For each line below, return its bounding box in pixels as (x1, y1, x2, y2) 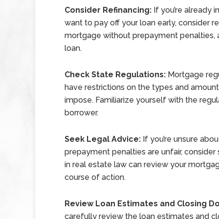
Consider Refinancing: (65, 5, 153, 15)
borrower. (65, 108, 98, 117)
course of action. (65, 173, 126, 182)
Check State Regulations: (65, 70, 168, 79)
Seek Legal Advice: (65, 134, 143, 144)
